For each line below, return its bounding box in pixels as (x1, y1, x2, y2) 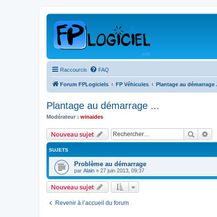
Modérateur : (46, 114, 79, 120)
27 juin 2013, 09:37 (100, 167, 144, 173)
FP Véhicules (116, 81, 149, 87)
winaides (80, 114, 103, 120)
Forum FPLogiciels (60, 81, 108, 87)
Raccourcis (60, 67, 87, 73)
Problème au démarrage (74, 160, 146, 168)
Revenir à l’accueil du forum (55, 199, 129, 206)
